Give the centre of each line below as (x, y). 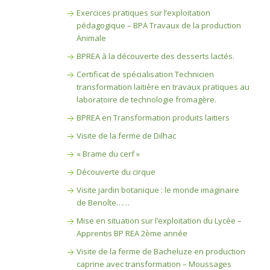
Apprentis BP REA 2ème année (132, 233)
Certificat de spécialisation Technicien (145, 74)
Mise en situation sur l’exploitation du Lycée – (159, 221)
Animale (91, 38)
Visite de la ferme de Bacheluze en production (161, 251)
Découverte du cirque (116, 172)
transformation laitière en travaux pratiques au (163, 87)
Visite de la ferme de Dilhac (126, 136)
